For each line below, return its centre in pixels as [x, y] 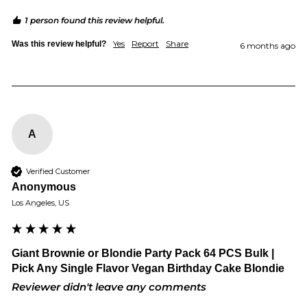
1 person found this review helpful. [95, 20]
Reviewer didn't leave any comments [109, 287]
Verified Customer [58, 171]
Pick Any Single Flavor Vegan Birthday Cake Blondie [148, 268]
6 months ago [268, 46]
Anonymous [44, 187]
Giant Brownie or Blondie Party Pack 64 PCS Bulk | [143, 253]
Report [145, 44]
